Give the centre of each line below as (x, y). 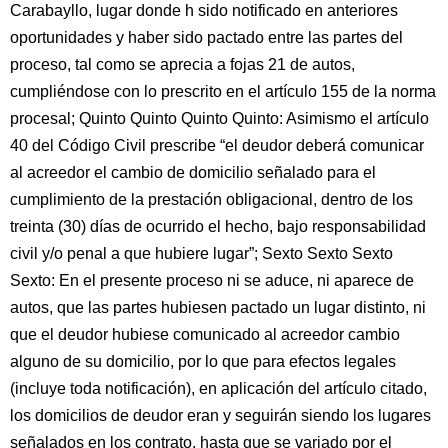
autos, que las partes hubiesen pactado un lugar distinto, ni (218, 307)
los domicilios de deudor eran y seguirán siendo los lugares (220, 415)
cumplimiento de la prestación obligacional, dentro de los (211, 199)
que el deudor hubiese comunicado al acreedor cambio (205, 334)
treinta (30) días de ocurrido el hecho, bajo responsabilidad (218, 226)
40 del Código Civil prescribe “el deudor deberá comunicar (217, 145)
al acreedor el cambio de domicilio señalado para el (193, 172)
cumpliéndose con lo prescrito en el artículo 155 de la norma (223, 91)
